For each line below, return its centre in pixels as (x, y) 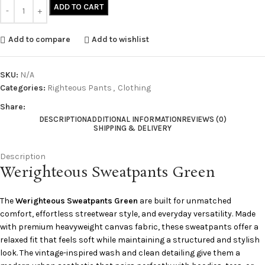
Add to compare (39, 40)
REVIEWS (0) (204, 119)
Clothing (134, 88)
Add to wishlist (121, 40)
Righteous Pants (80, 88)
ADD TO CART (79, 7)
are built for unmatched (185, 201)
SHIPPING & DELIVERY (132, 128)
